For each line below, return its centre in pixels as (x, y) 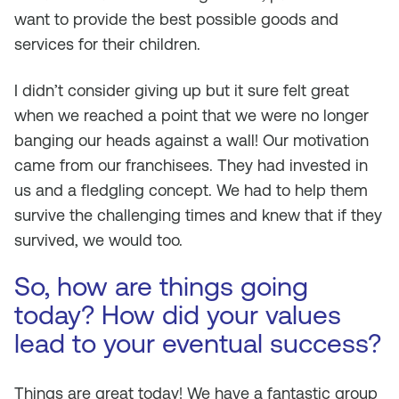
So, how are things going (161, 286)
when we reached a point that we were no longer (191, 115)
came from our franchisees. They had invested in (191, 165)
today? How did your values (178, 315)
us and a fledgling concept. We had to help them (191, 190)
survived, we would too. (98, 240)
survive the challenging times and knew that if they (198, 215)
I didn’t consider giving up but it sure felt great (182, 90)
